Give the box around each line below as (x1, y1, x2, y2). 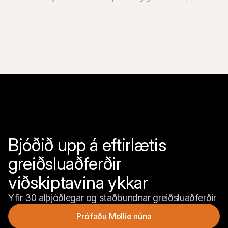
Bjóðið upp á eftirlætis (8, 134, 166, 155)
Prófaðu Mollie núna (76, 211, 152, 221)
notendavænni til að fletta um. (8, 3, 109, 11)
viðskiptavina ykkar (8, 172, 148, 193)
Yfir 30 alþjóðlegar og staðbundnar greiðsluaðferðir (8, 192, 216, 203)
